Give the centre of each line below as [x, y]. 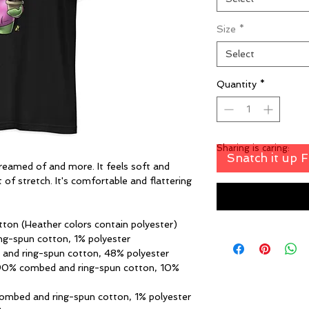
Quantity [237, 84]
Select [240, 54]
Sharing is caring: [253, 148]
